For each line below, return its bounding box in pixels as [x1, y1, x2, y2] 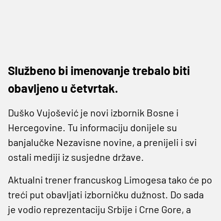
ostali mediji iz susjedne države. [8, 150, 144, 163]
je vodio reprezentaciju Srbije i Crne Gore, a [8, 203, 191, 215]
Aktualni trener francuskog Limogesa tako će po [8, 173, 212, 185]
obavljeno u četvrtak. [8, 80, 118, 95]
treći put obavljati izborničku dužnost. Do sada [8, 188, 204, 200]
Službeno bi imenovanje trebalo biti [8, 63, 190, 77]
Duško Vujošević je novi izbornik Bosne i [8, 106, 179, 118]
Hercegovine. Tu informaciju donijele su [8, 121, 177, 133]
